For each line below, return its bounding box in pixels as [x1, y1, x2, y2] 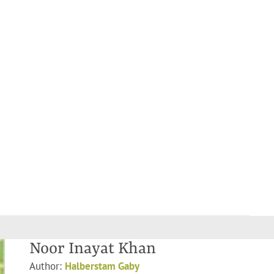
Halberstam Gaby [65, 259, 139, 273]
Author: [29, 259, 65, 273]
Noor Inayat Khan [29, 239, 156, 258]
